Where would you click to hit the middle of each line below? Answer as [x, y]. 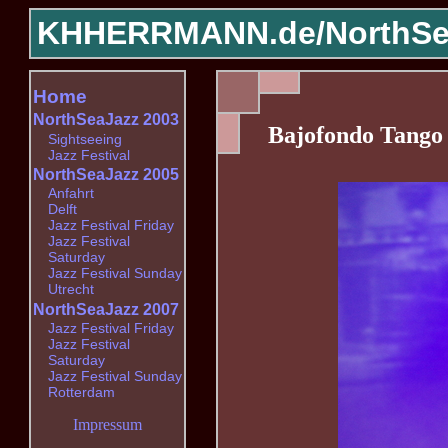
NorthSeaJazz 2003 [106, 120]
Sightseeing [84, 138]
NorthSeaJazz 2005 [106, 174]
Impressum [108, 425]
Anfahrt [70, 193]
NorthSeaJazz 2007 [106, 309]
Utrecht [70, 289]
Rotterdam [81, 392]
